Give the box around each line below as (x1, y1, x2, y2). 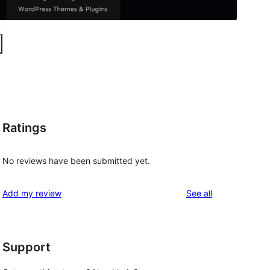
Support (2, 240, 51, 255)
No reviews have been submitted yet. (2, 155, 150, 166)
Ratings (2, 120, 46, 135)
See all (186, 188, 212, 199)
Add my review (2, 188, 61, 199)
